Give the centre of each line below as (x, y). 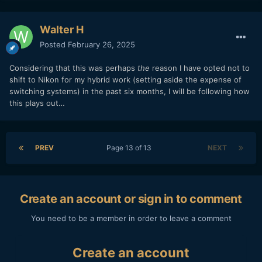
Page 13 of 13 (131, 147)
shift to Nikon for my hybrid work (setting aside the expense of (125, 79)
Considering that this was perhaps (73, 68)
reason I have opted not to (200, 68)
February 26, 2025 (101, 44)
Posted (54, 44)
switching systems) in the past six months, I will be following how (130, 91)
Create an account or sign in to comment (131, 199)
